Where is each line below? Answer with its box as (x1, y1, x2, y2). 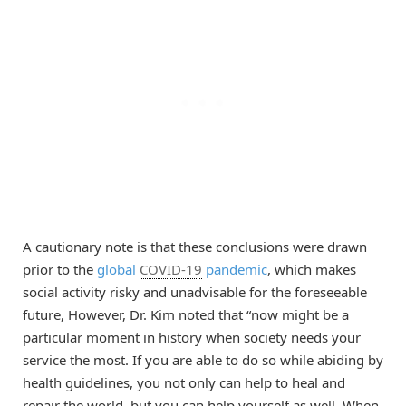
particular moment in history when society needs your (23, 328, 361, 347)
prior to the (23, 260, 97, 279)
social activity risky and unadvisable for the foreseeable (23, 283, 367, 302)
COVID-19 (140, 260, 202, 279)
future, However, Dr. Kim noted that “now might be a (23, 305, 349, 324)
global (97, 260, 140, 279)
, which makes (267, 260, 356, 279)
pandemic (202, 260, 267, 279)
